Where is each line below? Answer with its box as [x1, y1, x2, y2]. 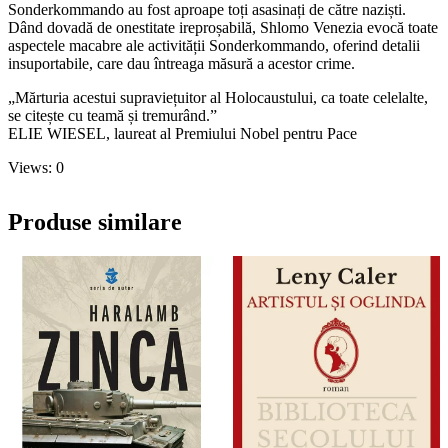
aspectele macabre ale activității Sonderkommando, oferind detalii [8, 37, 420, 55]
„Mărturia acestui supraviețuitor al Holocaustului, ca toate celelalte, [8, 89, 428, 107]
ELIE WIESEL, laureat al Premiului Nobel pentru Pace [8, 125, 357, 143]
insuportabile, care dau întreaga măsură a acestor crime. [8, 55, 355, 73]
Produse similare [8, 209, 182, 236]
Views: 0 [8, 159, 64, 177]
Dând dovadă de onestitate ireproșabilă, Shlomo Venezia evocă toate [8, 19, 438, 37]
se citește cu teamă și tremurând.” [8, 107, 217, 125]
